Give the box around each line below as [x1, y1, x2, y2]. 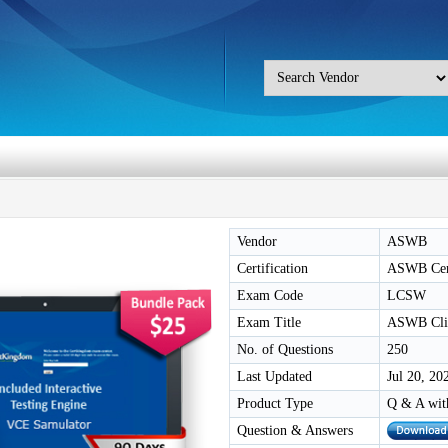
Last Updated [237, 369, 312, 384]
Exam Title [237, 315, 301, 330]
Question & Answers [237, 423, 353, 438]
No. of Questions [237, 342, 333, 357]
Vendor [237, 234, 277, 249]
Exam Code [237, 288, 303, 303]
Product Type [237, 396, 313, 411]
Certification [237, 261, 308, 276]
